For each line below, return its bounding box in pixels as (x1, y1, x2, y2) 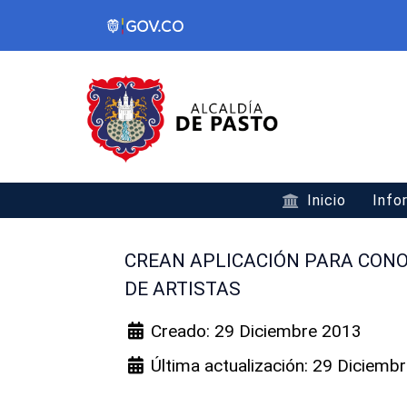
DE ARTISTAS (124, 278, 242, 300)
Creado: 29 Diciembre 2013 (151, 321, 362, 342)
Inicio (307, 192, 347, 209)
